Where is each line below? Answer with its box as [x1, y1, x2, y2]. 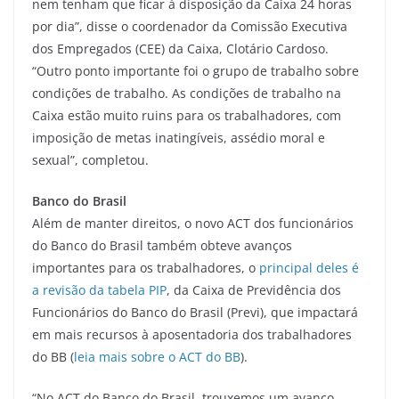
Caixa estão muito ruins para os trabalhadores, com [32, 106, 341, 124]
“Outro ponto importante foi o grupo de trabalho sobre [32, 61, 359, 79]
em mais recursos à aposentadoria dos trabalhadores [32, 325, 352, 343]
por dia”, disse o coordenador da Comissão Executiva [32, 17, 347, 35]
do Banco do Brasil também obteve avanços [32, 236, 292, 254]
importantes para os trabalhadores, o [32, 258, 259, 276]
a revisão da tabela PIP [32, 281, 167, 298]
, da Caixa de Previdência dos [167, 281, 341, 298]
